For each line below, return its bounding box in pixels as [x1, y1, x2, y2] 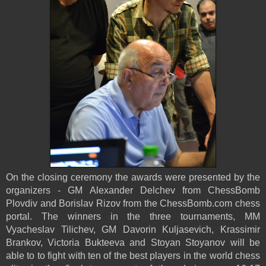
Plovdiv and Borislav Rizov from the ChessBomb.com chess [6, 198, 260, 208]
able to [6, 250, 37, 261]
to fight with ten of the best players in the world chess [37, 250, 261, 261]
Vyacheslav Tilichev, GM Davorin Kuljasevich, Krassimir [6, 224, 260, 235]
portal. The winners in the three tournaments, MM [6, 211, 260, 221]
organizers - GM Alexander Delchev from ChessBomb [6, 185, 260, 195]
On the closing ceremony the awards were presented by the [6, 172, 260, 182]
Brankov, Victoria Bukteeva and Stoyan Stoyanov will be [6, 237, 260, 248]
